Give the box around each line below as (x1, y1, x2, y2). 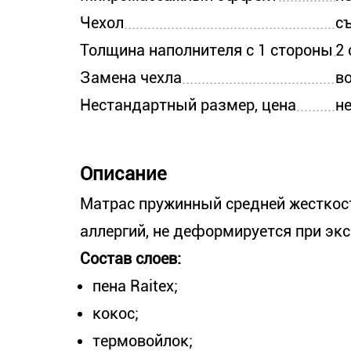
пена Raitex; (92, 277, 178, 295)
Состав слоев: (80, 249, 181, 268)
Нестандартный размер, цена (80, 96, 296, 114)
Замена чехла (80, 68, 182, 87)
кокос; (92, 304, 139, 323)
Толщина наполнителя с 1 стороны (80, 41, 333, 60)
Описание (80, 163, 167, 185)
